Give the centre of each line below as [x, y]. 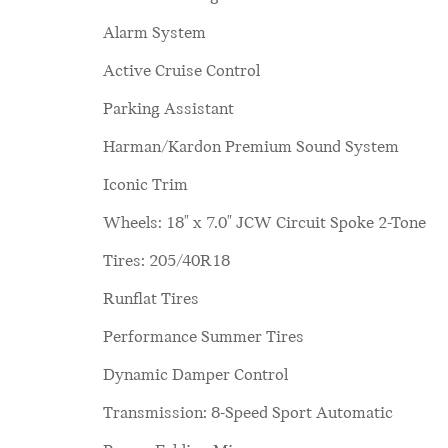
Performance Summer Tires [203, 337]
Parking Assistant [168, 109]
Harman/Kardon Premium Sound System [251, 147]
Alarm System [154, 33]
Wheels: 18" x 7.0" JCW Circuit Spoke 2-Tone [265, 223]
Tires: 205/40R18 [166, 261]
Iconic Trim [145, 185]
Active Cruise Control [181, 71]
